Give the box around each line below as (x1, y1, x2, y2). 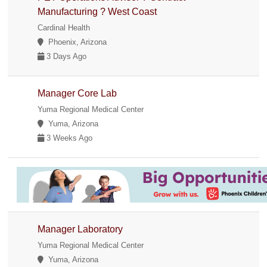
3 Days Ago (44, 51, 87, 61)
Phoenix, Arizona (44, 37, 107, 46)
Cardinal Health (38, 23, 91, 32)
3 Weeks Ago (44, 133, 93, 142)
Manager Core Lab (38, 88, 117, 98)
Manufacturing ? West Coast (38, 6, 157, 17)
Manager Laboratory (38, 223, 123, 234)
